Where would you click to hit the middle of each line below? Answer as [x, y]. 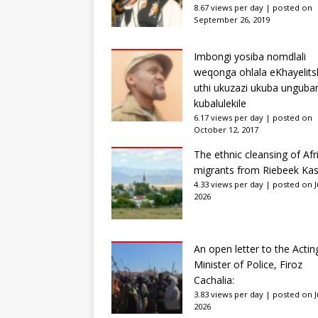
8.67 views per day [229, 7]
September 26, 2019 [232, 19]
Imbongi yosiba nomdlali [250, 56]
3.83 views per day [229, 294]
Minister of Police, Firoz [248, 264]
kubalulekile [220, 103]
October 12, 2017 [226, 129]
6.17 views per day [229, 117]
